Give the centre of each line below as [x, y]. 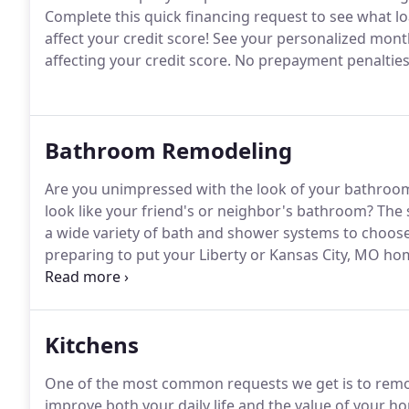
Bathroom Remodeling [168, 150]
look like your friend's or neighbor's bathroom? [209, 211]
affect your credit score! [127, 38]
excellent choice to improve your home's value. [206, 277]
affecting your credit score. [138, 60]
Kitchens [92, 345]
